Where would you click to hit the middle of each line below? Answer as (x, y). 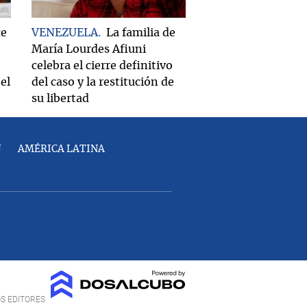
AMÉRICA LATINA (61, 150)
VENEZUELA (65, 33)
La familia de (141, 33)
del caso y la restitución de (103, 83)
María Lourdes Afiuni (89, 50)
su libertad (60, 99)
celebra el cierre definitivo (102, 66)
